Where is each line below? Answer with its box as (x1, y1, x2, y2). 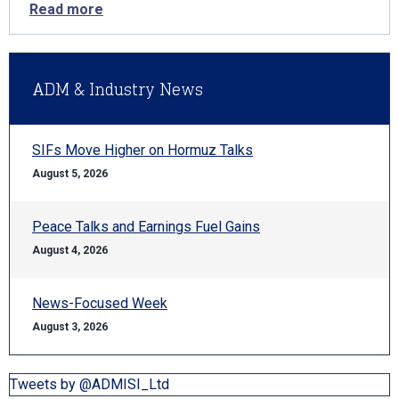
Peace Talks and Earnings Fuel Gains (32, 218, 260, 235)
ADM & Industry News (32, 78, 203, 100)
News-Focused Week (32, 295, 167, 312)
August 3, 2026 (32, 321, 108, 333)
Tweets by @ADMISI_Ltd (10, 376, 169, 393)
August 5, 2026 (32, 167, 108, 180)
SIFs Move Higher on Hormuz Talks (32, 142, 253, 159)
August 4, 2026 (32, 244, 108, 256)
